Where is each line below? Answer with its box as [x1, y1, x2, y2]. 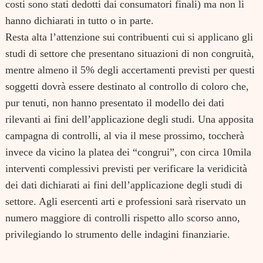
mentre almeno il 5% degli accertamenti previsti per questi [5, 63, 255, 76]
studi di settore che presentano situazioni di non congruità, [5, 47, 254, 59]
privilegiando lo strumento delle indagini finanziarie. [5, 228, 230, 240]
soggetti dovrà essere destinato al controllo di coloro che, [5, 80, 249, 92]
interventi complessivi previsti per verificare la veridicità [5, 162, 247, 174]
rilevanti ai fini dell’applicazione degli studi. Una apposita [5, 113, 254, 125]
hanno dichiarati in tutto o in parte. [5, 14, 154, 26]
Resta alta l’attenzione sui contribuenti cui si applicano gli [5, 31, 253, 43]
